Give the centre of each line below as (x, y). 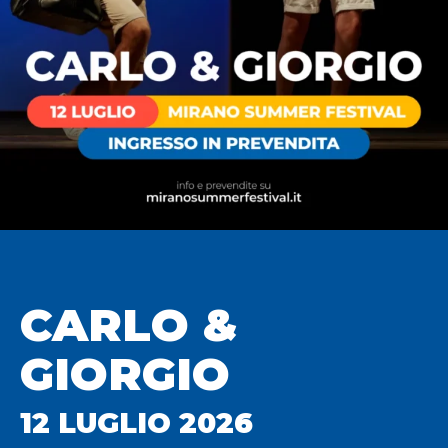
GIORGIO (125, 374)
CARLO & (129, 325)
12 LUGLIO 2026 (136, 423)
